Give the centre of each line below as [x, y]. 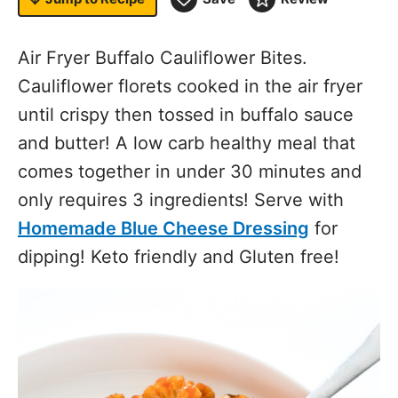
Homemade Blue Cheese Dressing [163, 228]
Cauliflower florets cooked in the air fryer [190, 86]
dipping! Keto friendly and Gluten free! [179, 257]
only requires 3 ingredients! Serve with [181, 200]
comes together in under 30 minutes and [190, 171]
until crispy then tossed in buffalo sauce [186, 115]
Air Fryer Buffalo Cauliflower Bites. [163, 58]
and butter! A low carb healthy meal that [187, 143]
